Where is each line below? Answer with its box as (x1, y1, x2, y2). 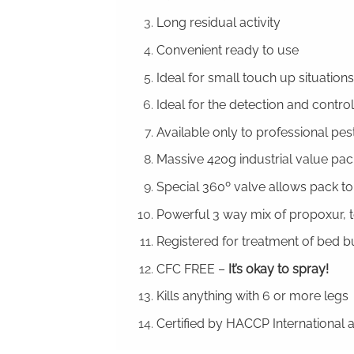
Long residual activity (156, 15, 281, 31)
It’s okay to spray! (228, 261, 329, 277)
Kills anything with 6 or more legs (156, 288, 348, 304)
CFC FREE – (156, 261, 228, 277)
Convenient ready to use (156, 43, 299, 58)
